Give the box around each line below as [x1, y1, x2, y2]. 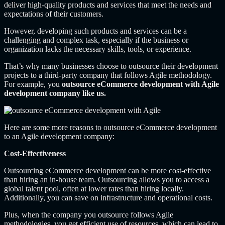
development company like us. [4, 88, 106, 97]
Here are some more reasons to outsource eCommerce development [4, 123, 217, 132]
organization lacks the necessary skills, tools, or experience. [4, 44, 191, 53]
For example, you [4, 79, 62, 88]
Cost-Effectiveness [4, 149, 66, 158]
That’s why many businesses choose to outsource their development [4, 61, 218, 70]
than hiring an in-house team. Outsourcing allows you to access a [4, 175, 209, 184]
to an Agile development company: [4, 132, 115, 141]
